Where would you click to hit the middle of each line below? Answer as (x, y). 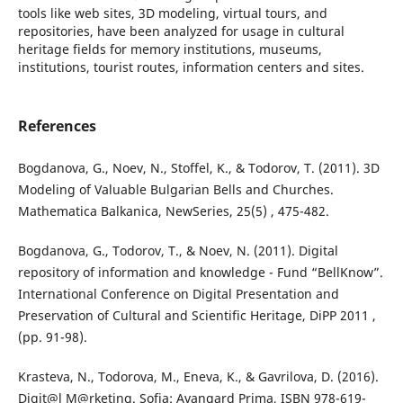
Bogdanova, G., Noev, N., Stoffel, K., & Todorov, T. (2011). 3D (198, 168)
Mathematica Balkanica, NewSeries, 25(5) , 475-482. (173, 211)
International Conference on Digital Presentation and (178, 294)
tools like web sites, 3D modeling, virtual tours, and (172, 13)
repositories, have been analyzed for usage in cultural (181, 31)
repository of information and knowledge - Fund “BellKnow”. (200, 273)
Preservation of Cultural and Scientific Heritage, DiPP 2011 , (197, 316)
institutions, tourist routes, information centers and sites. (191, 67)
